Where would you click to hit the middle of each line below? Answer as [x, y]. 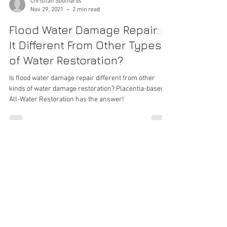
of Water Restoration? [66, 109]
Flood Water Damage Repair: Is [90, 79]
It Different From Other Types [85, 94]
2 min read [86, 58]
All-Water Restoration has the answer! [67, 148]
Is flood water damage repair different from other [82, 127]
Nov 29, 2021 [47, 58]
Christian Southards [56, 50]
